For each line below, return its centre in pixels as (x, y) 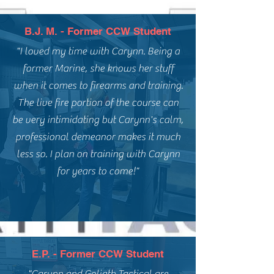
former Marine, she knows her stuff (98, 68)
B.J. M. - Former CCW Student (98, 31)
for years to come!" (98, 171)
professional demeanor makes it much (98, 137)
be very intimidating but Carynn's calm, (98, 120)
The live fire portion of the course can (98, 103)
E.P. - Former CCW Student (98, 254)
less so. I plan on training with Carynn (98, 154)
